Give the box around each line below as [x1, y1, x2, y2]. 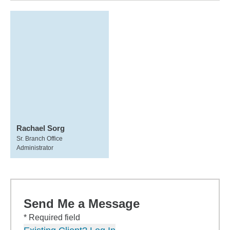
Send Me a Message [24, 197, 140, 210]
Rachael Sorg [16, 124, 65, 132]
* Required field [24, 213, 80, 222]
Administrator [16, 144, 53, 151]
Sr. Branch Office [16, 135, 63, 142]
